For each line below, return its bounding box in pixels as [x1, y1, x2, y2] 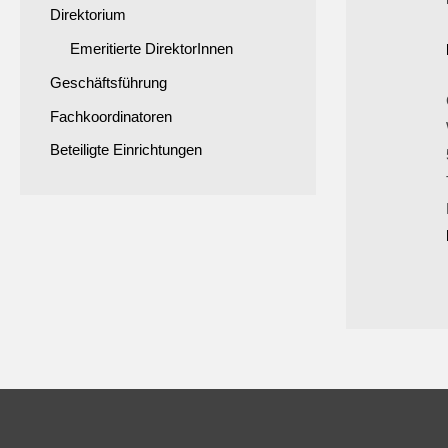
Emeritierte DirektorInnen [70, 40, 233, 57]
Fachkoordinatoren [50, 107, 172, 125]
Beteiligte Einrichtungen [50, 141, 202, 159]
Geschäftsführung [50, 73, 167, 91]
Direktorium [50, 6, 126, 24]
